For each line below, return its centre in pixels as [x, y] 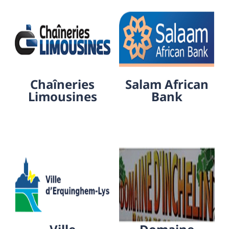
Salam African [167, 84]
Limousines [62, 96]
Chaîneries [62, 84]
